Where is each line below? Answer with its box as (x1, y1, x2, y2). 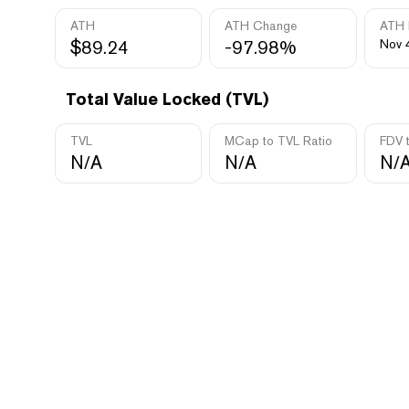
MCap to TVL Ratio (225, 133, 333, 148)
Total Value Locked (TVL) (66, 89, 268, 109)
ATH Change (225, 18, 298, 33)
